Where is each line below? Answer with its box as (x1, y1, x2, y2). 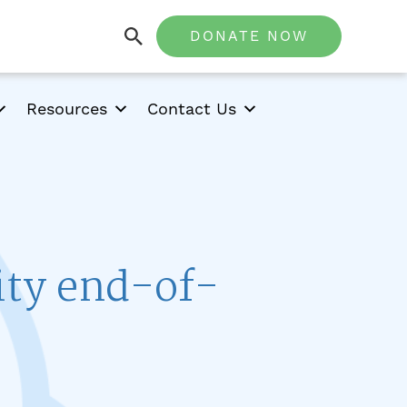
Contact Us (146, 99, 236, 118)
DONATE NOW (190, 27, 308, 45)
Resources (25, 99, 107, 118)
